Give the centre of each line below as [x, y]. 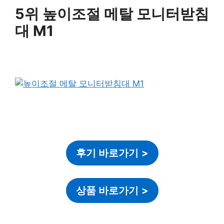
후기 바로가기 [107, 153]
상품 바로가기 [107, 191]
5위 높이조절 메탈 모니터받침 [112, 13]
